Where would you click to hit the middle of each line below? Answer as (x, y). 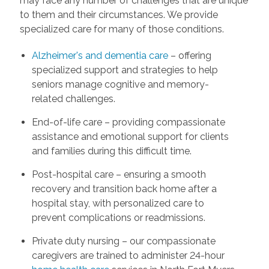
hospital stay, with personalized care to (118, 204)
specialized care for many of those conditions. (122, 29)
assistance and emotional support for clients (130, 137)
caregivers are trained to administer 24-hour (128, 256)
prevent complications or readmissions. (118, 218)
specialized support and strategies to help (125, 70)
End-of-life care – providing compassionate (128, 122)
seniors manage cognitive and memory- (120, 85)
